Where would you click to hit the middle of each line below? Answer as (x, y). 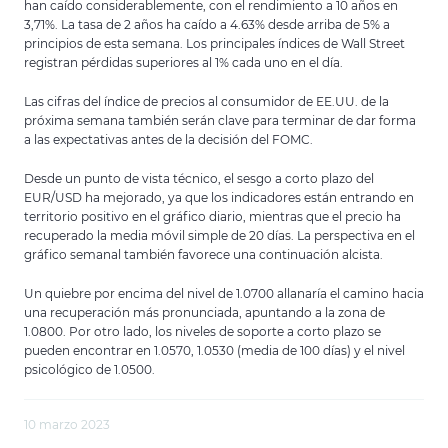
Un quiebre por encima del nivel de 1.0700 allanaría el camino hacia (224, 293)
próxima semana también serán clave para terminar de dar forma (220, 120)
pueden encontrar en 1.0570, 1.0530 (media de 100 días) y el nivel (214, 350)
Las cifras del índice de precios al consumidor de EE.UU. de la (206, 101)
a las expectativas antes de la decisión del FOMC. (168, 139)
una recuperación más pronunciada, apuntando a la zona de (204, 312)
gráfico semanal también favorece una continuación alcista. (203, 254)
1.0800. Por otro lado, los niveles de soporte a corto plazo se (202, 331)
